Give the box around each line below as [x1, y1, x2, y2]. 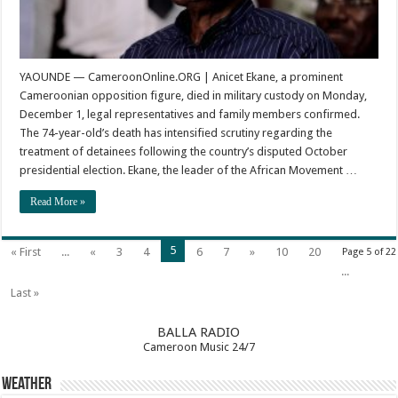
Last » [11, 285, 40, 299]
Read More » [30, 195, 86, 208]
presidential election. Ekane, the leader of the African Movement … [20, 163, 358, 177]
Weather [2, 375, 52, 394]
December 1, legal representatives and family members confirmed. [20, 107, 361, 121]
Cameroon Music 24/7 [142, 339, 255, 354]
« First [11, 244, 42, 259]
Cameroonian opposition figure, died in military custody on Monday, [20, 88, 368, 102]
